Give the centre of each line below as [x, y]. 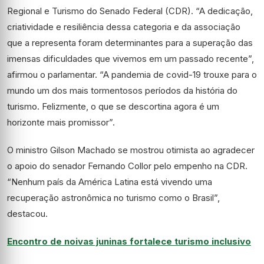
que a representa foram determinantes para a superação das [130, 43]
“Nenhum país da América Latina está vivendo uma [110, 182]
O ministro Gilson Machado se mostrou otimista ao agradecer [131, 150]
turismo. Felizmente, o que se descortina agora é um [113, 106]
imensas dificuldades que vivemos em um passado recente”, [131, 59]
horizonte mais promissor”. [61, 122]
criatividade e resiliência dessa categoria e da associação [124, 27]
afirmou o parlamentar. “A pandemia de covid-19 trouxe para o [132, 75]
